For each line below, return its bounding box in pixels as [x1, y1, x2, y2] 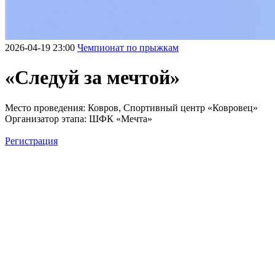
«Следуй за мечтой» [5, 66, 180, 89]
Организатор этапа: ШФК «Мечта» [5, 113, 152, 124]
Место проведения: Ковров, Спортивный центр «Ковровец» [5, 102, 258, 113]
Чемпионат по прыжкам [77, 42, 179, 53]
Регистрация [5, 135, 58, 146]
